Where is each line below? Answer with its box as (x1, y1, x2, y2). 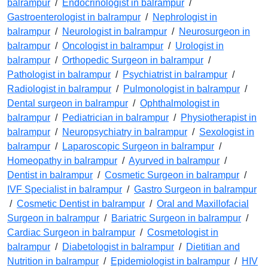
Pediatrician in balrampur (62, 112, 169, 123)
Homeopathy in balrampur (7, 156, 117, 166)
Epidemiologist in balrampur (111, 256, 230, 267)
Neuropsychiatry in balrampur (62, 127, 187, 138)
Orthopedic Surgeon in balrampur (62, 55, 203, 66)
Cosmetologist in (147, 227, 218, 238)
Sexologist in (199, 127, 254, 138)
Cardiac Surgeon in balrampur (7, 227, 135, 238)
